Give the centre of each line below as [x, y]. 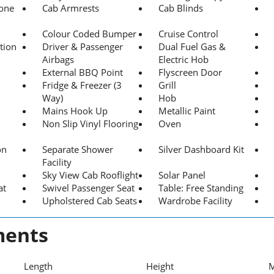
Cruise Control [188, 33]
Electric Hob [183, 59]
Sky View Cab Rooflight [90, 175]
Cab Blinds [181, 8]
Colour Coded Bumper [89, 33]
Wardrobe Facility [195, 200]
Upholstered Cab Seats [90, 200]
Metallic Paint [187, 110]
